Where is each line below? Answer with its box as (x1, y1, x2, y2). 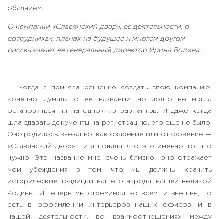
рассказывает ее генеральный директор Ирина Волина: (7, 47, 201, 54)
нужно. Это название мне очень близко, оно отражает (7, 155, 212, 161)
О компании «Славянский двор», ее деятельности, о (7, 24, 189, 30)
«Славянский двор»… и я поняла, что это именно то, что (7, 143, 212, 150)
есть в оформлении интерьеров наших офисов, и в (7, 202, 212, 208)
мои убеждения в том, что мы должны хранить (7, 167, 212, 173)
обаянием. (7, 5, 43, 12)
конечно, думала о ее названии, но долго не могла (7, 96, 212, 103)
